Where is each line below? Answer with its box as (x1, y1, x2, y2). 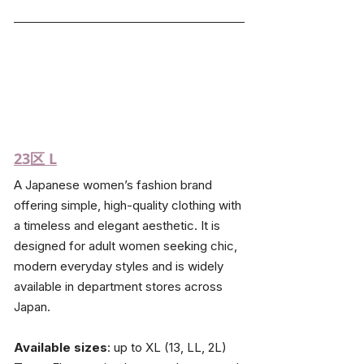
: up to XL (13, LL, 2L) (107, 339, 227, 355)
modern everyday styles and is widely (14, 258, 227, 274)
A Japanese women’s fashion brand (14, 176, 215, 193)
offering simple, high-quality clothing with (14, 197, 245, 213)
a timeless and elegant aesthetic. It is (14, 217, 223, 233)
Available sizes (14, 339, 107, 355)
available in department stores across (14, 278, 226, 294)
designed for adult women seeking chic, (14, 237, 240, 253)
